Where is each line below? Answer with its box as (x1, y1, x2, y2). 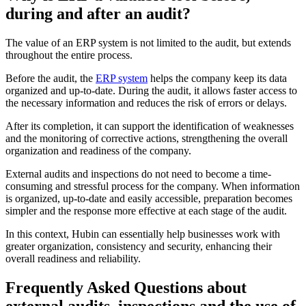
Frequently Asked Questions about (5, 278, 247, 296)
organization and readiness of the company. (5, 145, 191, 157)
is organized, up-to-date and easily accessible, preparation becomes (5, 193, 292, 205)
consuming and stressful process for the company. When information (5, 180, 300, 193)
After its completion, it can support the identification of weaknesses (5, 120, 294, 133)
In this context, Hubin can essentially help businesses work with (5, 228, 280, 240)
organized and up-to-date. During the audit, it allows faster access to (5, 85, 297, 97)
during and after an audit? (5, 5, 191, 23)
